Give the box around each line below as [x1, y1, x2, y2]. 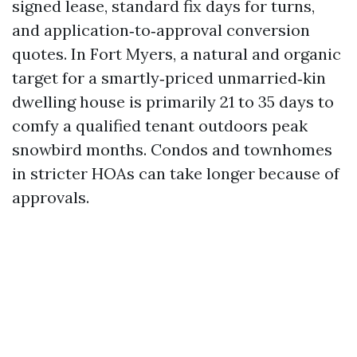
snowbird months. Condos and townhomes [12, 139, 332, 159]
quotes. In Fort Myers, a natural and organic [12, 44, 341, 64]
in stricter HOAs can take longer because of [12, 163, 339, 183]
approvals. [12, 187, 89, 207]
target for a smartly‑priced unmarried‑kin [12, 68, 326, 88]
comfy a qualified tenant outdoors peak [12, 116, 308, 135]
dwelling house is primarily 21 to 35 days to [12, 92, 334, 112]
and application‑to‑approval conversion [12, 20, 310, 40]
